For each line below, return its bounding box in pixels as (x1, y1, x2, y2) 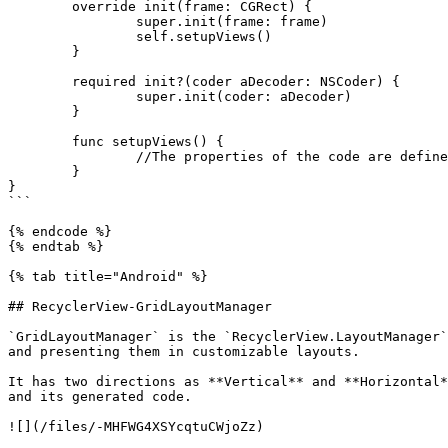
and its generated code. (8, 389, 192, 404)
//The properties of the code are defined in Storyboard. (8, 149, 136, 164)
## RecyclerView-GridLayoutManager (8, 299, 272, 314)
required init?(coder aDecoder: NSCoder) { (8, 74, 72, 89)
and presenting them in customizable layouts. (8, 344, 360, 359)
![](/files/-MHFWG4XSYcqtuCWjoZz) (8, 419, 264, 434)
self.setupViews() (8, 29, 136, 44)
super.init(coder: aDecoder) (8, 89, 136, 104)
